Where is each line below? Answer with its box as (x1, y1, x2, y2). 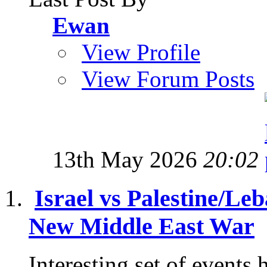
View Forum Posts (82, 66, 254, 92)
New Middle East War (29, 212, 254, 240)
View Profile (82, 39, 200, 65)
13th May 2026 (52, 147, 203, 172)
